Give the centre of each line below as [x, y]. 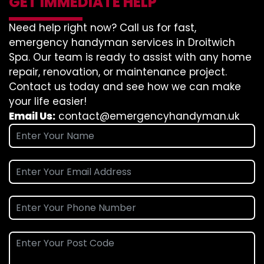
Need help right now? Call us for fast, [103, 28]
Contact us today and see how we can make [125, 87]
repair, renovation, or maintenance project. [118, 72]
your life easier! [48, 101]
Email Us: [32, 116]
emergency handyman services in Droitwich [122, 42]
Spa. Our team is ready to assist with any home [130, 57]
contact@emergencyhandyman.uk [149, 116]
